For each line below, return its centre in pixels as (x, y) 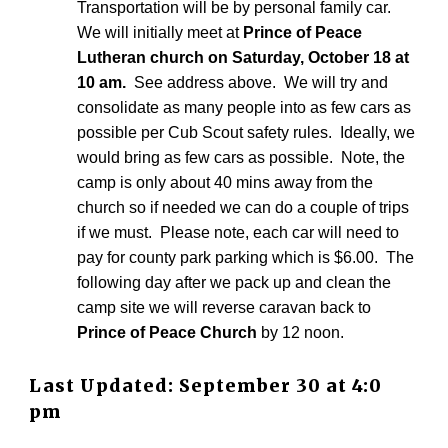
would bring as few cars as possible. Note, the (241, 157)
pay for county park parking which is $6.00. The (246, 257)
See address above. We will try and (257, 82)
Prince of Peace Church (167, 332)
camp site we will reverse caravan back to (224, 307)
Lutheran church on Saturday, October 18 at (243, 57)
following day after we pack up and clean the (234, 282)
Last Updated (99, 386)
